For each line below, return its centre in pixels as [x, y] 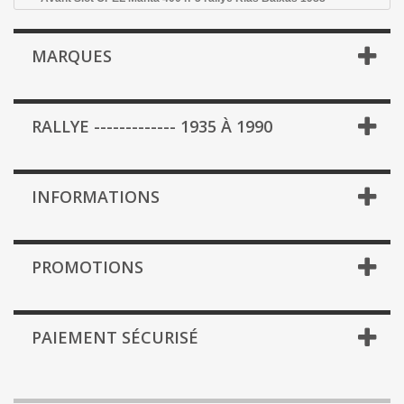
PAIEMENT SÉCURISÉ [115, 337]
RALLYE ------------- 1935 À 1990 [152, 126]
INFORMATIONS [96, 196]
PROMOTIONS [87, 266]
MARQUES [72, 55]
